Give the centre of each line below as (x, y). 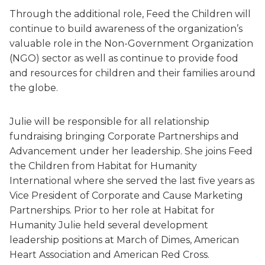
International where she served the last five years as (132, 181)
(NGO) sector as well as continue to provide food (124, 58)
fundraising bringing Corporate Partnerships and (124, 136)
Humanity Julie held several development (109, 225)
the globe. (34, 88)
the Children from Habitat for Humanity (103, 166)
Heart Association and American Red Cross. (111, 255)
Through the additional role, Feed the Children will (130, 14)
